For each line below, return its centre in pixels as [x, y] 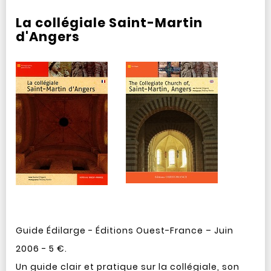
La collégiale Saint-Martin [109, 23]
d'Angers [47, 37]
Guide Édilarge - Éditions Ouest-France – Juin [124, 230]
